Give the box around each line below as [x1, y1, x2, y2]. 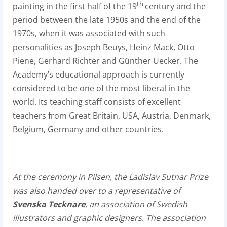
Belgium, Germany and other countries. [13, 124, 164, 135]
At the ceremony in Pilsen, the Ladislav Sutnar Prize [13, 171, 208, 183]
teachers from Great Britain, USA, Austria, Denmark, [13, 110, 211, 122]
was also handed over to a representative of [13, 185, 180, 197]
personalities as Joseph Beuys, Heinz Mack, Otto [13, 42, 195, 53]
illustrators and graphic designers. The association [13, 212, 206, 224]
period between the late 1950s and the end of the [13, 14, 201, 26]
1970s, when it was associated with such [13, 28, 165, 40]
